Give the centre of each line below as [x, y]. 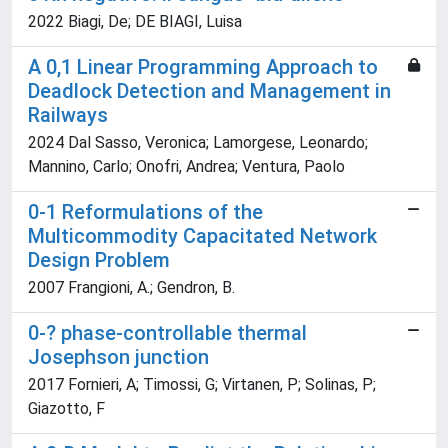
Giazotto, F [66, 408]
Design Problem [99, 260]
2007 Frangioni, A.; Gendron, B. [131, 287]
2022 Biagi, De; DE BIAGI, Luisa [135, 21]
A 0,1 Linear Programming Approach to [203, 67]
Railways [68, 115]
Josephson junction [118, 357]
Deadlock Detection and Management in [209, 91]
